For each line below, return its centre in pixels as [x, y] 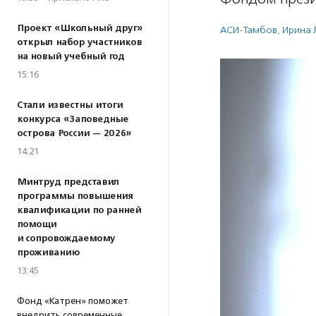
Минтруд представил [68, 182]
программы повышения [75, 196]
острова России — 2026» [74, 133]
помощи [37, 224]
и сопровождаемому [66, 238]
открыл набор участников [79, 42]
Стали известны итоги [70, 105]
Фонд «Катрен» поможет [73, 301]
